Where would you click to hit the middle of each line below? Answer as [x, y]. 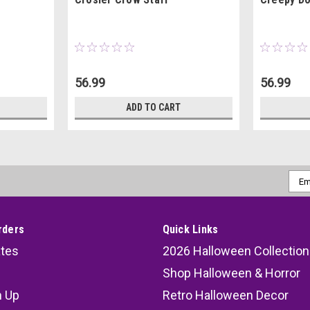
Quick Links [190, 230]
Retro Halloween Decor [225, 295]
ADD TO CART [154, 108]
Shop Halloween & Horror [231, 273]
